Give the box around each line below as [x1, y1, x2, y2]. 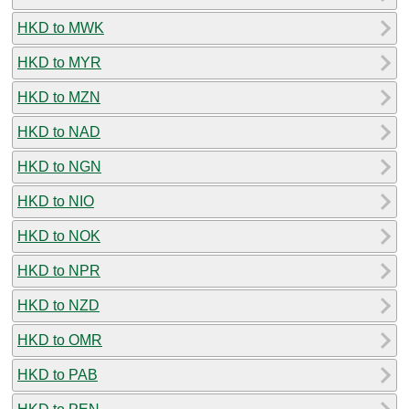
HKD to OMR [17, 331, 102, 348]
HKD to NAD [17, 123, 100, 140]
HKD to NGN [17, 158, 101, 174]
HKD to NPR [17, 262, 100, 278]
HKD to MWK [17, 19, 104, 36]
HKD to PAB [17, 366, 98, 383]
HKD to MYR [17, 54, 101, 70]
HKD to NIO [17, 193, 94, 209]
